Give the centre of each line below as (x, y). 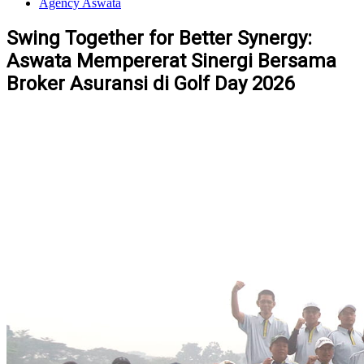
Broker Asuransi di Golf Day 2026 (150, 84)
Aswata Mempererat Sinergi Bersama (171, 61)
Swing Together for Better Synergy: (159, 39)
